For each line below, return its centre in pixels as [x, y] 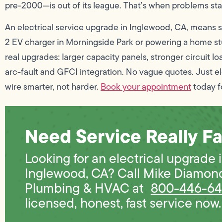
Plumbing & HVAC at [88, 188]
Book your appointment [146, 86]
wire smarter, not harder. [53, 86]
